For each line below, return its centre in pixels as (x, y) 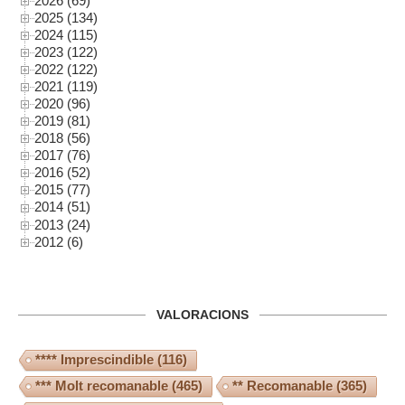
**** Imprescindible (94, 359)
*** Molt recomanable (102, 385)
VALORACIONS (202, 314)
